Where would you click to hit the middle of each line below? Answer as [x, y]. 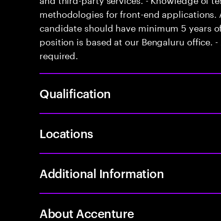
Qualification [75, 93]
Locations [66, 133]
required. [59, 54]
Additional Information [102, 173]
